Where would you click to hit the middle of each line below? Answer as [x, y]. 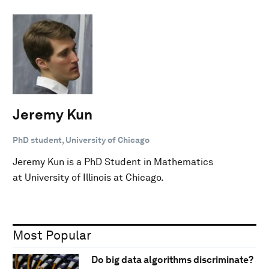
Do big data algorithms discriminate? [172, 260]
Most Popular [52, 235]
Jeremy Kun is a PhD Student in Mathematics [113, 162]
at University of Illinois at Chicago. [88, 177]
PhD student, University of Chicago [81, 140]
